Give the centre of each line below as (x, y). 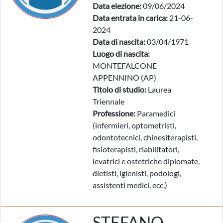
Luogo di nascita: (121, 54)
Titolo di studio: (119, 89)
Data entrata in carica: (130, 18)
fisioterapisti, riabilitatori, (136, 149)
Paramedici (155, 113)
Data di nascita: (119, 42)
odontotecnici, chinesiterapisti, (145, 137)
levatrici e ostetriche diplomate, (146, 161)
